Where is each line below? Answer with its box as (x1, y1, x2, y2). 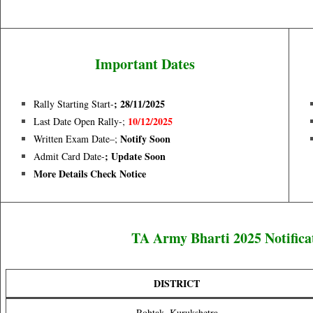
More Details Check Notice (34, 166, 146, 181)
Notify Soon (117, 131, 170, 146)
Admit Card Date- (34, 150, 105, 163)
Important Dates (94, 54, 195, 74)
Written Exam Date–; (34, 132, 117, 145)
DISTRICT (154, 276, 200, 291)
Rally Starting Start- (34, 97, 114, 110)
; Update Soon (105, 149, 166, 163)
